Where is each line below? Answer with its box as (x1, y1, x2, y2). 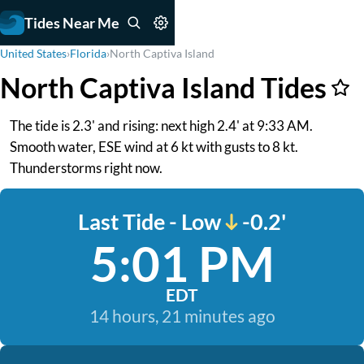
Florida (70, 46, 106, 60)
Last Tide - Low (78, 208, 221, 235)
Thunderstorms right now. (10, 159, 162, 176)
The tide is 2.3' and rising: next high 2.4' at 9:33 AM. (10, 117, 313, 134)
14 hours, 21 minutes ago (89, 305, 275, 326)
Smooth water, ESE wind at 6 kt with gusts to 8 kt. (10, 138, 298, 155)
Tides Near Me (24, 13, 119, 32)
